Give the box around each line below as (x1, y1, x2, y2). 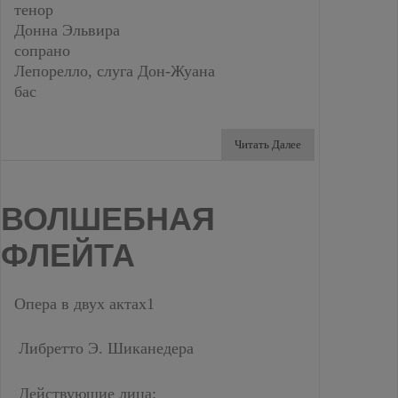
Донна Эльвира (14, 21, 120, 39)
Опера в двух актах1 (14, 294, 155, 313)
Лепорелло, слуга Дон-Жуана (14, 62, 215, 80)
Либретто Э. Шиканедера (14, 339, 194, 357)
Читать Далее (235, 137, 301, 151)
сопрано (14, 42, 70, 60)
